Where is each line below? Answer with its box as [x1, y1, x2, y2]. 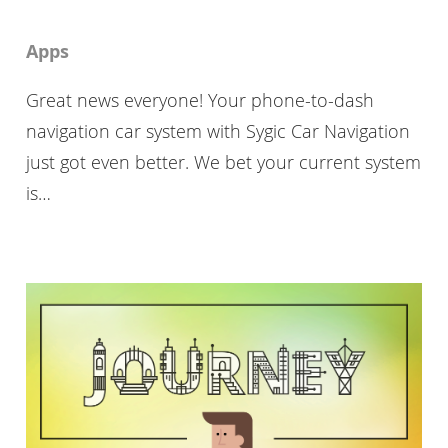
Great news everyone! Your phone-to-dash [25, 88, 374, 113]
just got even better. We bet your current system [25, 150, 421, 175]
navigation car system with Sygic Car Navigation [25, 119, 410, 144]
